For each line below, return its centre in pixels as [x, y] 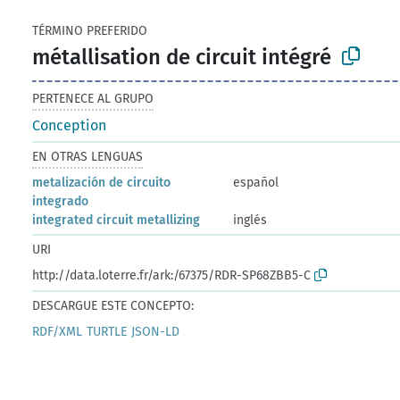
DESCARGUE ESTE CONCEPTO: [113, 305]
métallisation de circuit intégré [182, 57]
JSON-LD [156, 331]
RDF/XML [58, 331]
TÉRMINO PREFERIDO [90, 31]
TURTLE [107, 331]
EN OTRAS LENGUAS [88, 156]
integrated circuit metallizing [117, 220]
